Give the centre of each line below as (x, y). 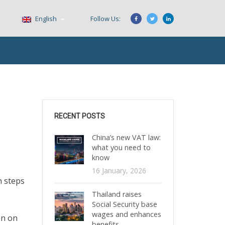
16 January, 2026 (119, 171)
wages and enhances (126, 214)
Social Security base (124, 204)
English (46, 19)
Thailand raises (117, 194)
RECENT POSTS (79, 116)
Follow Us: (105, 19)
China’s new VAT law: (126, 137)
